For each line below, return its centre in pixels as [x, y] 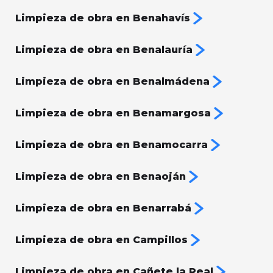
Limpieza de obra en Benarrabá [103, 208]
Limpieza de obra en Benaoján [101, 177]
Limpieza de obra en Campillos [101, 240]
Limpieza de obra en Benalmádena [112, 82]
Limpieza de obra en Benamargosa [113, 113]
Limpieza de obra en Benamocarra [112, 145]
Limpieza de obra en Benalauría [104, 50]
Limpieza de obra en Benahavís [103, 18]
